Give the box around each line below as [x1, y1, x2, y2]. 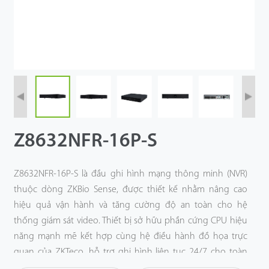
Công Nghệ [12, 17, 52, 26]
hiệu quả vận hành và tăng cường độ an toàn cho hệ [14, 200, 247, 210]
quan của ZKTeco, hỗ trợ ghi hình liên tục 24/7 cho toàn [14, 247, 247, 257]
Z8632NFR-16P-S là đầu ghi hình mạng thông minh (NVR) [14, 169, 247, 179]
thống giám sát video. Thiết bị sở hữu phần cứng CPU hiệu [14, 216, 247, 226]
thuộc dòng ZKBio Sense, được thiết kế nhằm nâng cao [14, 184, 247, 195]
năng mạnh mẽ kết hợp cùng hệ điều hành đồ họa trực [14, 231, 247, 241]
